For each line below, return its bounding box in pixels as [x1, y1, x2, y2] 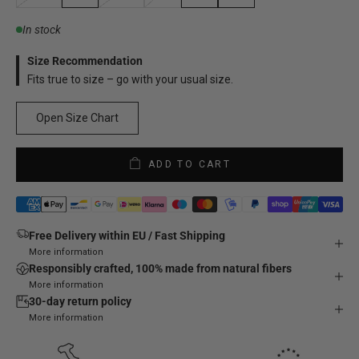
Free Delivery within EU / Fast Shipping [29, 229, 225, 243]
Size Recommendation [27, 54, 143, 67]
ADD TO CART [147, 159, 232, 171]
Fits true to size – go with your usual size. [27, 72, 233, 86]
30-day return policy [29, 295, 131, 309]
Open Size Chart [36, 111, 119, 124]
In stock [22, 22, 61, 36]
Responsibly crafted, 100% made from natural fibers [29, 262, 292, 276]
